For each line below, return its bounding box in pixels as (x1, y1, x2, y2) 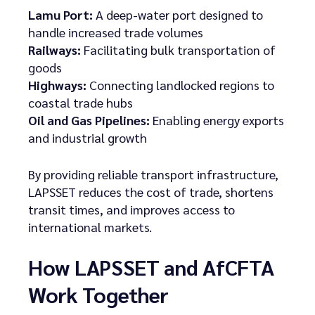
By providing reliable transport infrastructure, (28, 165, 278, 182)
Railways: (28, 41, 81, 58)
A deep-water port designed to (93, 6, 263, 22)
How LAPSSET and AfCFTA (28, 252, 274, 281)
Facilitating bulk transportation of (81, 41, 276, 58)
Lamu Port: (28, 6, 93, 22)
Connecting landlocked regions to (86, 76, 274, 93)
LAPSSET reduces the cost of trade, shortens (28, 183, 274, 200)
